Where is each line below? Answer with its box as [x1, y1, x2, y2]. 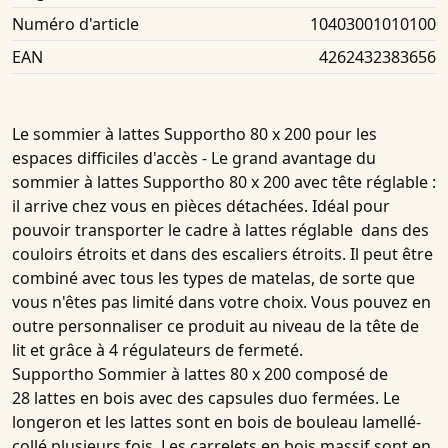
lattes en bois [34, 387, 135, 410]
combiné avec [12, 267, 116, 290]
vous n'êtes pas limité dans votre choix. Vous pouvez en [12, 291, 431, 314]
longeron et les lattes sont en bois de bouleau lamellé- [12, 411, 421, 434]
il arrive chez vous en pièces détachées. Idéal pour [12, 195, 390, 218]
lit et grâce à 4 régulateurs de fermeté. [12, 339, 303, 362]
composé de [291, 363, 388, 386]
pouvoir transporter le [12, 219, 185, 242]
